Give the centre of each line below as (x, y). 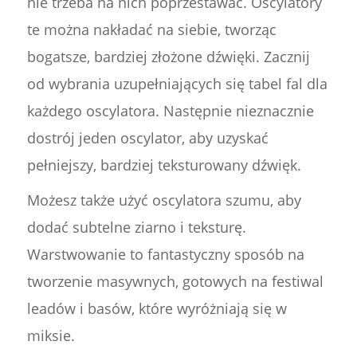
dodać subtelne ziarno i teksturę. (136, 228)
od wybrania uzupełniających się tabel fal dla (177, 84)
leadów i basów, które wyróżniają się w (157, 309)
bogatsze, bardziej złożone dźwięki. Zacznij (168, 57)
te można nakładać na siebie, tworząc (151, 30)
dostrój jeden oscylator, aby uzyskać (147, 138)
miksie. (51, 336)
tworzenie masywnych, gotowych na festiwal (175, 282)
